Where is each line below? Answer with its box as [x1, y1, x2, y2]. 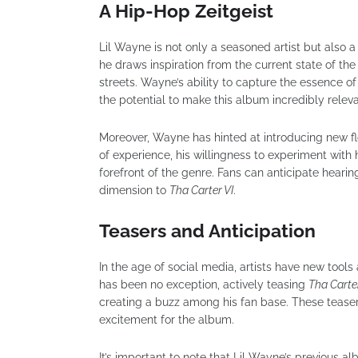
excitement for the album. [99, 312, 234, 326]
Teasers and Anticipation [99, 219, 316, 241]
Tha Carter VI [169, 183, 233, 197]
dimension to [99, 183, 169, 197]
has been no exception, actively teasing [99, 277, 308, 291]
